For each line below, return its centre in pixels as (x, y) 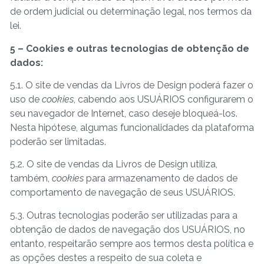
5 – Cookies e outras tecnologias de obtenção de (130, 48)
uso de (26, 99)
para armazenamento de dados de (161, 179)
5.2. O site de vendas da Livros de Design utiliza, (114, 164)
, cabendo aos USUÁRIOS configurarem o (164, 99)
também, (31, 179)
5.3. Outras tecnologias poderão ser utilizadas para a (124, 215)
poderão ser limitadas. (58, 141)
